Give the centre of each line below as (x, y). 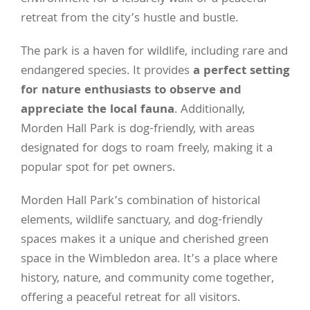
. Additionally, (210, 110)
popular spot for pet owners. (98, 168)
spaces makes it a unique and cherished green (145, 240)
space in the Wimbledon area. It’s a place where (149, 259)
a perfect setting (241, 71)
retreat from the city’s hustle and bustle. (129, 19)
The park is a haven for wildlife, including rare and (154, 52)
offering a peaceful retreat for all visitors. (130, 298)
